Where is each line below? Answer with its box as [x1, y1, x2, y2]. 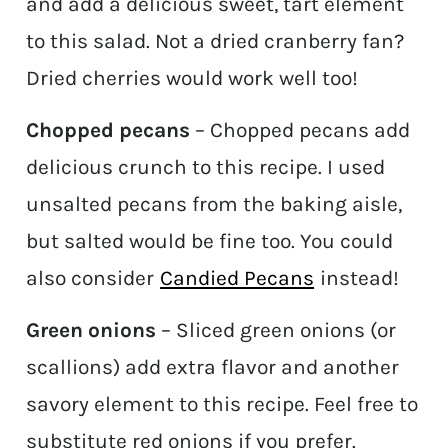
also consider [26, 266, 160, 291]
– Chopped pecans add [190, 118, 411, 143]
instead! [315, 266, 400, 291]
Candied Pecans [160, 266, 315, 291]
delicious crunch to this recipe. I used [26, 155, 386, 180]
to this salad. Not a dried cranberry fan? [26, 29, 405, 54]
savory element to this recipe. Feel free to [26, 392, 419, 417]
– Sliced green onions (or [156, 318, 397, 343]
